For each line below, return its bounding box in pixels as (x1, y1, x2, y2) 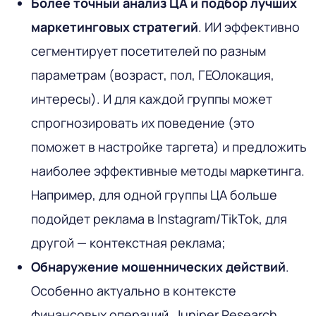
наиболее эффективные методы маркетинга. (31, 162, 305, 179)
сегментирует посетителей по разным (31, 42, 266, 59)
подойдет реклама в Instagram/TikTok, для (31, 209, 287, 227)
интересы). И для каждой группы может (31, 90, 272, 107)
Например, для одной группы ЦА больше (31, 186, 277, 203)
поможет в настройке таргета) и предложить (31, 138, 307, 155)
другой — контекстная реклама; (31, 233, 226, 251)
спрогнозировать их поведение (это (31, 114, 255, 131)
